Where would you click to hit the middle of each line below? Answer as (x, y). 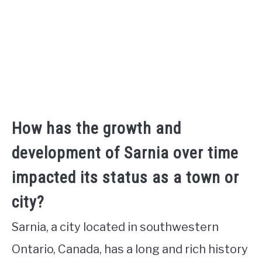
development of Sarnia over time (125, 153)
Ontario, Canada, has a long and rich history (130, 249)
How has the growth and (96, 128)
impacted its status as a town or (125, 177)
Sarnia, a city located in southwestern (115, 227)
